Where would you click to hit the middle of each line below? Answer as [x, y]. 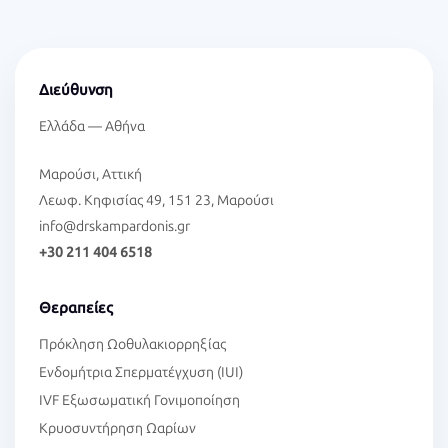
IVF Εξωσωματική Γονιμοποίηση [139, 401]
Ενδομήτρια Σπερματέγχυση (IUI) [141, 373]
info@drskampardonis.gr [114, 227]
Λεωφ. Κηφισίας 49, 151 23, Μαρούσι [156, 201]
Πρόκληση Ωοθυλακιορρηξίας [132, 345]
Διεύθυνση [76, 90]
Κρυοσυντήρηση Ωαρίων [117, 429]
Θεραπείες [76, 308]
